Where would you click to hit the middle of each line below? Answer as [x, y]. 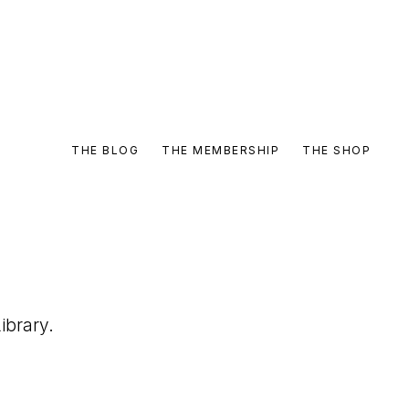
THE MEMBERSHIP [220, 150]
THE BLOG [105, 150]
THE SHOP [336, 150]
